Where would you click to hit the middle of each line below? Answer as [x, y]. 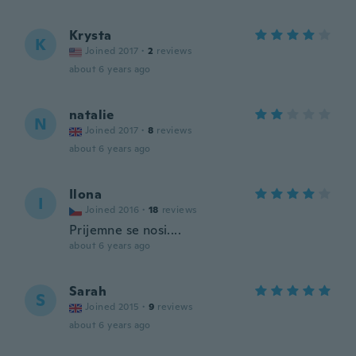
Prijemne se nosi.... [125, 230]
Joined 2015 [112, 307]
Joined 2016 [112, 210]
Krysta [91, 35]
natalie [92, 115]
